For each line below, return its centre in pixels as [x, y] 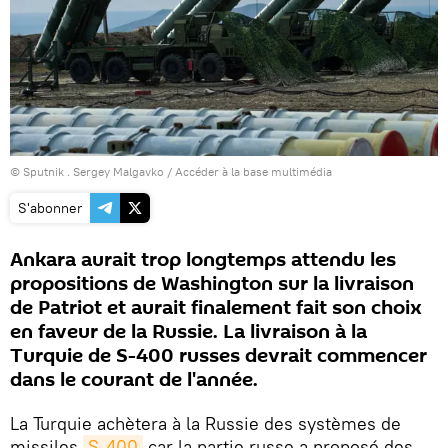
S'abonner [50, 208]
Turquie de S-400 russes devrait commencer [218, 356]
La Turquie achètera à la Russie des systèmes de [205, 424]
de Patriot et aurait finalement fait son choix [216, 308]
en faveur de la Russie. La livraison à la [188, 332]
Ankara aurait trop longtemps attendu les [203, 260]
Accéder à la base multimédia [253, 172]
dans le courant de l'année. [134, 380]
